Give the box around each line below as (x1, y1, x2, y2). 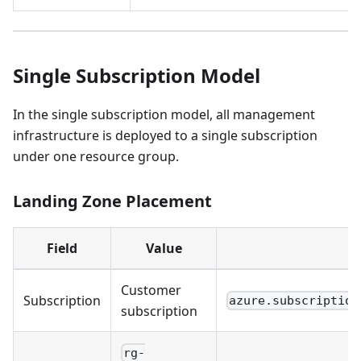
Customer (121, 281, 181, 300)
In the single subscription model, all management (13, 106, 315, 124)
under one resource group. (13, 147, 179, 166)
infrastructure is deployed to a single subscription (13, 127, 317, 145)
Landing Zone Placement (13, 190, 212, 213)
